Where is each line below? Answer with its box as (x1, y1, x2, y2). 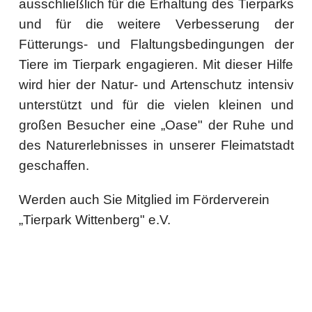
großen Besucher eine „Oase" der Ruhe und (18, 118, 294, 132)
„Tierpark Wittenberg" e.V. (18, 212, 171, 227)
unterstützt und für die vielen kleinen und (18, 97, 294, 112)
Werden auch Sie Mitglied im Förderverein (18, 192, 270, 207)
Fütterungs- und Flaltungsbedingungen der (18, 37, 294, 52)
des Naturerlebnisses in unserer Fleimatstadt (18, 138, 294, 153)
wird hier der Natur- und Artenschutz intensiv (18, 77, 294, 92)
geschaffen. (18, 158, 89, 173)
